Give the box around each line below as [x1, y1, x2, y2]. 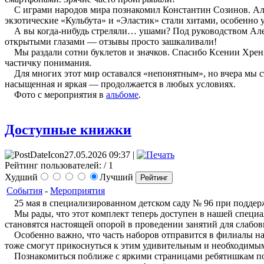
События [6, 186, 42, 196]
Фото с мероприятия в [5, 89, 106, 100]
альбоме [106, 89, 138, 100]
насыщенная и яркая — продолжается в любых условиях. [5, 78, 236, 89]
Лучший [100, 172, 136, 183]
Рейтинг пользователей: [5, 160, 101, 171]
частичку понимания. [5, 57, 91, 68]
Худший [5, 172, 38, 183]
